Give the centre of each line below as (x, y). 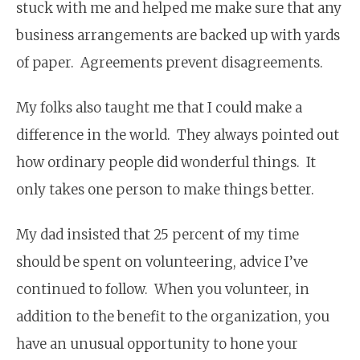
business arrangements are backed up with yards (178, 35)
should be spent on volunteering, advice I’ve (162, 262)
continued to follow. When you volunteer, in (163, 289)
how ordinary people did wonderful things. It (166, 162)
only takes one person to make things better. (165, 189)
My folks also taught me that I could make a (159, 107)
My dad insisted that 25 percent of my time (157, 234)
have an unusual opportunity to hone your (157, 344)
